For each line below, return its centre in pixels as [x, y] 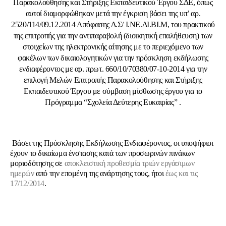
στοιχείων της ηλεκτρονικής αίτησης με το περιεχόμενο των [113, 47]
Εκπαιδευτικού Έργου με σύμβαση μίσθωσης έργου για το [113, 91]
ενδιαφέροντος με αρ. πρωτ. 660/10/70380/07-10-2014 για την [113, 69]
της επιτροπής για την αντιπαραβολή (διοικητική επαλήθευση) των [113, 36]
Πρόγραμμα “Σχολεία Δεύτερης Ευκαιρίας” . [113, 102]
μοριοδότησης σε [37, 163]
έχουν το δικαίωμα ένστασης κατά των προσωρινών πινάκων [102, 153]
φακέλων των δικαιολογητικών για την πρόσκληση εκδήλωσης [113, 58]
